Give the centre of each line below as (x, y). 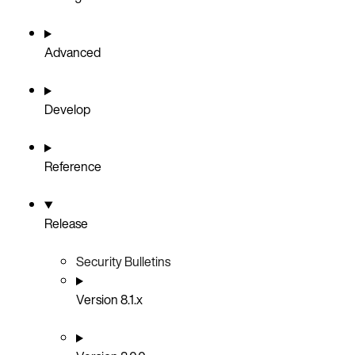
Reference (73, 167)
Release (66, 224)
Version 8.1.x (109, 300)
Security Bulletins (123, 262)
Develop (67, 110)
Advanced (73, 53)
